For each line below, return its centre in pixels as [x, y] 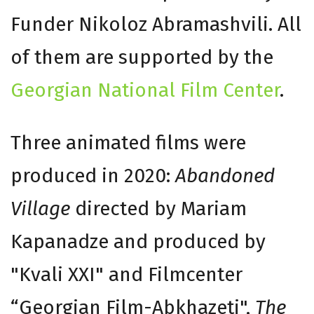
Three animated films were [128, 142]
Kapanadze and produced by [138, 241]
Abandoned [225, 175]
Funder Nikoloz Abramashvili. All [156, 24]
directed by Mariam [158, 208]
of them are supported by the [142, 57]
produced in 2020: [93, 175]
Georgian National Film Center [145, 90]
